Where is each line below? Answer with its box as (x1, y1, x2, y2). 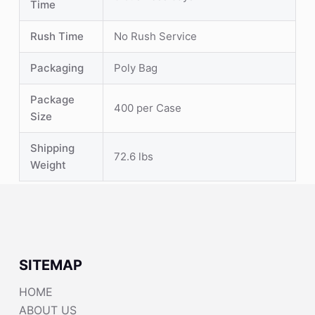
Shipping (30, 141, 75, 155)
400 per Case (113, 101, 181, 115)
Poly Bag (113, 60, 157, 75)
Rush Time (30, 29, 84, 43)
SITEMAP (18, 257, 82, 274)
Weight (30, 157, 66, 172)
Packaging (30, 60, 84, 75)
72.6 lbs (113, 149, 153, 163)
